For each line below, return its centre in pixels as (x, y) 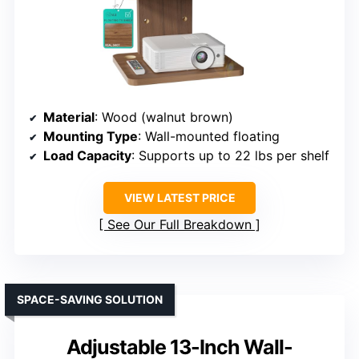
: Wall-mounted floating (209, 137)
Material (69, 117)
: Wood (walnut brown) (164, 117)
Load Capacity (87, 156)
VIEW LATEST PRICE (179, 198)
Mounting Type (91, 137)
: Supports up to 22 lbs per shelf (230, 156)
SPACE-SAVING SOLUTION (90, 300)
